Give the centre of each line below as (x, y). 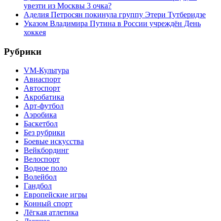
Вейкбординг (46, 150)
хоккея (35, 32)
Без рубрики (44, 133)
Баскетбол (41, 124)
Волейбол (40, 177)
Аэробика (40, 115)
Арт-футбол (44, 106)
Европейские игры (55, 195)
